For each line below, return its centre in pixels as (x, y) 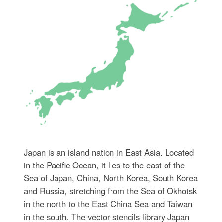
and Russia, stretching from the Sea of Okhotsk (110, 191)
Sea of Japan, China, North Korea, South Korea (111, 178)
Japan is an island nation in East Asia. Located (109, 152)
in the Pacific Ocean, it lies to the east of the (104, 165)
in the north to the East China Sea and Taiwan (108, 204)
